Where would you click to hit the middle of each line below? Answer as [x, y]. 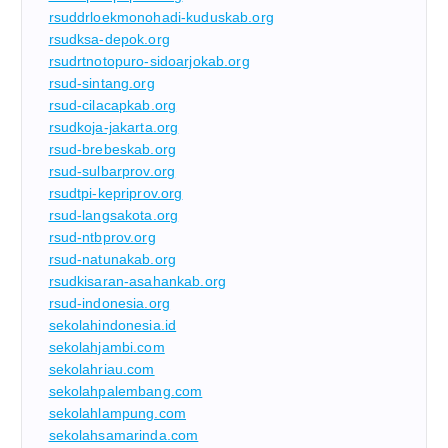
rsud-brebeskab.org [112, 148]
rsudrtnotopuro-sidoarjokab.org [149, 60]
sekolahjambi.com [106, 346]
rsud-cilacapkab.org [112, 104]
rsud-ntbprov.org [102, 236]
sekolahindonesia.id [112, 324]
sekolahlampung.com [117, 412]
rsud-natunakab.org [112, 258]
